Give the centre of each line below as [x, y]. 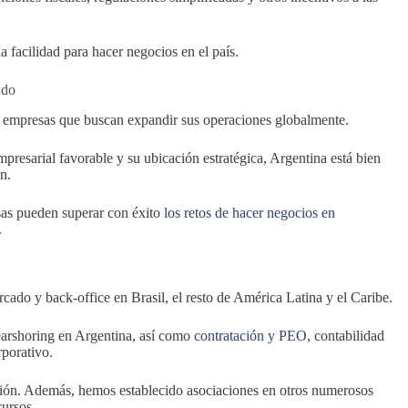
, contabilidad [346, 335]
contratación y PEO [250, 335]
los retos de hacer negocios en [250, 213]
